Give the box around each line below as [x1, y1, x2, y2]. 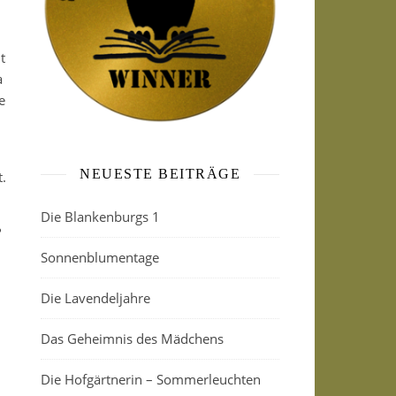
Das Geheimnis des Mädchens [41, 330, 224, 347]
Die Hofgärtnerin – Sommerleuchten [41, 370, 261, 388]
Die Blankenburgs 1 [41, 208, 160, 225]
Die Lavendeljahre [41, 289, 150, 307]
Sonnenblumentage [41, 248, 159, 266]
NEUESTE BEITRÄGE [80, 166, 240, 181]
